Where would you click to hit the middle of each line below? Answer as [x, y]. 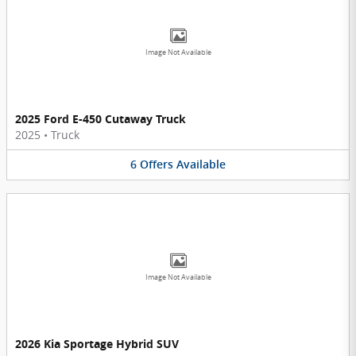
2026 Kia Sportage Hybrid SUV [97, 343]
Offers [157, 165]
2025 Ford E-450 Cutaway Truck [101, 119]
